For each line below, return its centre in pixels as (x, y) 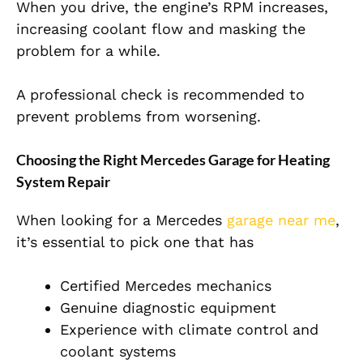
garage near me (281, 220)
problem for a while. (88, 51)
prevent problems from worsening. (139, 117)
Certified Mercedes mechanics (166, 286)
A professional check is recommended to (160, 95)
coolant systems (118, 352)
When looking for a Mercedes (122, 220)
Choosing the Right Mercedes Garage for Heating (173, 160)
